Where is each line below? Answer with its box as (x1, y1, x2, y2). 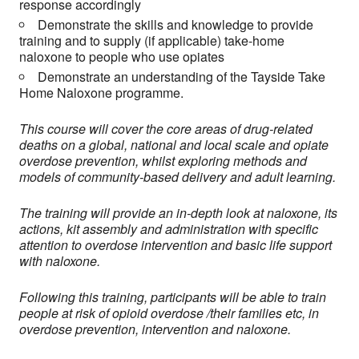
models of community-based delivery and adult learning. (19, 167, 336, 186)
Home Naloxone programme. (19, 83, 184, 102)
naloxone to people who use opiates (19, 47, 224, 66)
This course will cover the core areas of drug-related (19, 119, 313, 138)
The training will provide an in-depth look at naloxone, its (19, 204, 337, 222)
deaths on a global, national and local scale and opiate (19, 135, 329, 154)
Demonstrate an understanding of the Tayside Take (38, 67, 325, 86)
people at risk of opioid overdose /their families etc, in (19, 304, 319, 322)
